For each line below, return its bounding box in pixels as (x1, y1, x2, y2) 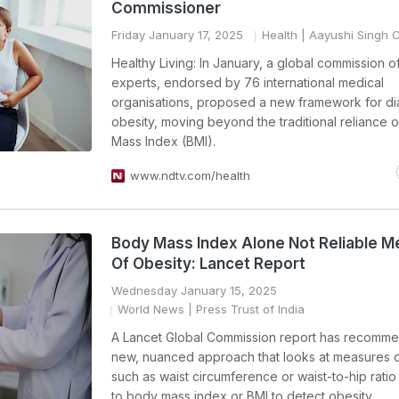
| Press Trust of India (184, 302, 305, 316)
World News (118, 302, 184, 316)
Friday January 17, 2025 (111, 28, 243, 42)
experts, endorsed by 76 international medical (111, 75, 384, 90)
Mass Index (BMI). (111, 134, 216, 149)
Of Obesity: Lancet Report (111, 255, 305, 273)
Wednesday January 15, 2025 (111, 283, 277, 297)
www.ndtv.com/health (130, 168, 250, 183)
